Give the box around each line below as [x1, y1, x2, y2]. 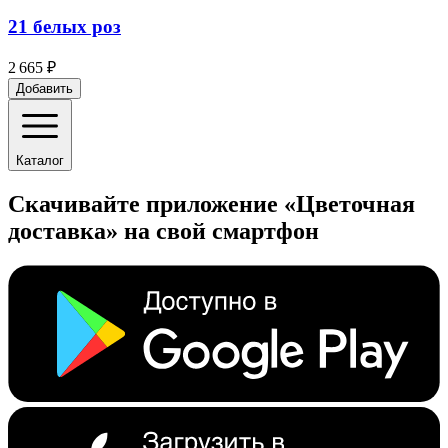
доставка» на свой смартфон [8, 218, 319, 245]
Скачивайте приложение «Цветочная [8, 191, 415, 218]
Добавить [16, 81, 73, 97]
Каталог [16, 153, 64, 169]
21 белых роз [8, 15, 121, 37]
